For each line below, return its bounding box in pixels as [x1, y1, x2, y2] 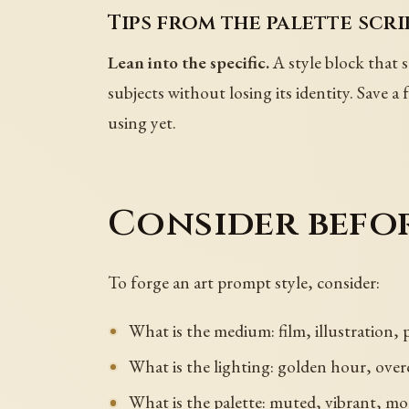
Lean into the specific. [108, 50, 269, 75]
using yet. [108, 110, 176, 135]
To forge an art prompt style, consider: [108, 270, 380, 295]
